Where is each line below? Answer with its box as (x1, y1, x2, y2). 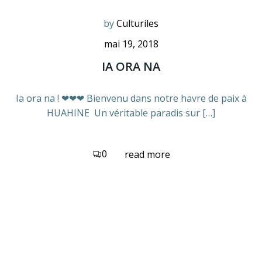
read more (124, 148, 170, 161)
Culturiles (116, 17, 158, 30)
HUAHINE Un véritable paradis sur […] (47, 106, 215, 120)
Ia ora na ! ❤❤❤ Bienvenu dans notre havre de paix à (15, 92, 247, 105)
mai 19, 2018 (104, 37, 158, 51)
